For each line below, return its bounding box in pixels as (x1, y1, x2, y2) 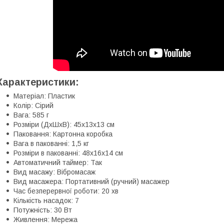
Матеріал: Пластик (13, 91, 75, 100)
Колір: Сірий (13, 101, 53, 109)
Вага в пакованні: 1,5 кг (13, 139, 89, 147)
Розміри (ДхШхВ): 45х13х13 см (13, 120, 114, 128)
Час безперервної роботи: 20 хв (13, 186, 118, 195)
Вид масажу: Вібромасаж (13, 167, 95, 176)
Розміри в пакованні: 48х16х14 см (13, 148, 123, 157)
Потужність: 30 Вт (13, 205, 72, 214)
